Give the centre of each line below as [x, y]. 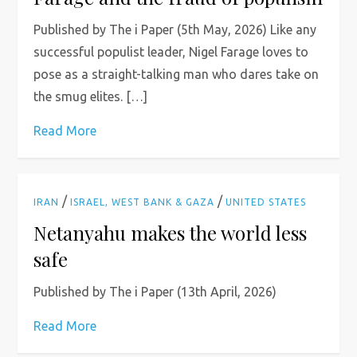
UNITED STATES [266, 202]
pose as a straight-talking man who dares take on [177, 74]
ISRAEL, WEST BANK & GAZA [143, 202]
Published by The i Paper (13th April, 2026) [155, 292]
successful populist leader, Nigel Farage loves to [171, 52]
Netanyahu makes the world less [171, 233]
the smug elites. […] [91, 96]
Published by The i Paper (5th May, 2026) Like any [175, 29]
